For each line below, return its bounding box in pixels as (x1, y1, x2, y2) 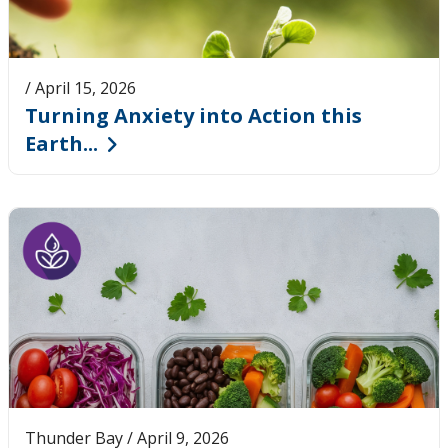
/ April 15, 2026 (25, 76, 136, 99)
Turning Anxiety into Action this (25, 101, 362, 129)
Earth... (25, 129, 98, 157)
